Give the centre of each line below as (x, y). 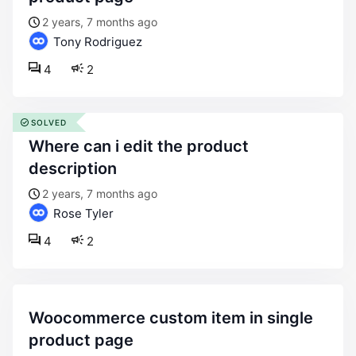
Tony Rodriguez (96, 42)
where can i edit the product (37, 146)
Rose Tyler (82, 213)
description (73, 168)
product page (81, 340)
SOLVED (49, 122)
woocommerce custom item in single (36, 318)
